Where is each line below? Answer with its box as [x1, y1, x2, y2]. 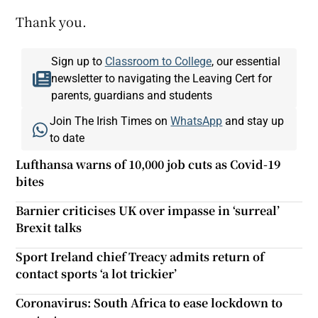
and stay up [222, 114, 285, 126]
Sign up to [50, 55, 105, 67]
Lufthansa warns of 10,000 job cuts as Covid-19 [16, 155, 281, 172]
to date [50, 131, 85, 143]
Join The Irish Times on [50, 114, 171, 126]
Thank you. [16, 11, 87, 31]
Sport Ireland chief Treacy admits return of [16, 248, 265, 265]
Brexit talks [16, 219, 82, 236]
